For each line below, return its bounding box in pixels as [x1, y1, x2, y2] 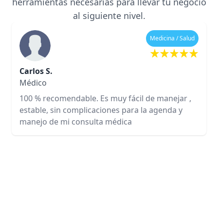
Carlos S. [19, 65, 53, 76]
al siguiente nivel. [73, 9, 145, 21]
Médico [19, 77, 47, 88]
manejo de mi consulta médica [19, 116, 132, 127]
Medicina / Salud [150, 34, 195, 42]
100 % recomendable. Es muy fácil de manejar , [19, 92, 191, 104]
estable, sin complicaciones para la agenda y [19, 104, 182, 115]
